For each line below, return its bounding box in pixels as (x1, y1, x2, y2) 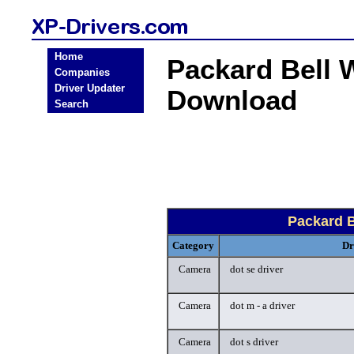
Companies (55, 66, 110, 78)
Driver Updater (55, 82, 125, 94)
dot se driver (230, 263, 283, 275)
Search (55, 98, 88, 110)
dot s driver (230, 336, 278, 348)
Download (167, 85, 297, 115)
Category (172, 239, 214, 251)
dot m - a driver (230, 299, 295, 311)
